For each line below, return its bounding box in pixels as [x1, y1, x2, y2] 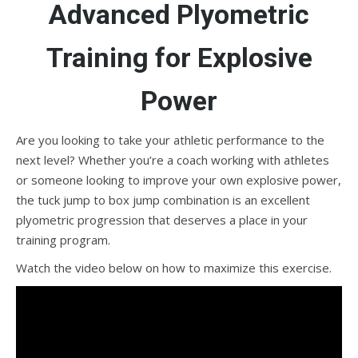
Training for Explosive [46, 42, 312, 74]
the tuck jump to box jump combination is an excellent [16, 192, 310, 208]
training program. [16, 232, 110, 248]
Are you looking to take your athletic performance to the [16, 132, 324, 148]
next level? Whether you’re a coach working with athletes [16, 152, 329, 168]
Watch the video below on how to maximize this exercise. [16, 260, 332, 276]
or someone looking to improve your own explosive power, [16, 172, 341, 188]
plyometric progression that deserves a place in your [16, 212, 308, 228]
